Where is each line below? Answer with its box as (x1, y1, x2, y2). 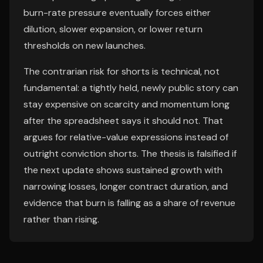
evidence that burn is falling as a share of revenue (23, 197, 235, 209)
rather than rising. (23, 213, 99, 225)
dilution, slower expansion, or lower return (23, 23, 203, 35)
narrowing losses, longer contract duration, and (23, 180, 228, 193)
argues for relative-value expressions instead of (23, 131, 228, 143)
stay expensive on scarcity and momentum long (23, 98, 230, 110)
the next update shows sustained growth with (23, 164, 222, 176)
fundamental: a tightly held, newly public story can (23, 82, 238, 94)
